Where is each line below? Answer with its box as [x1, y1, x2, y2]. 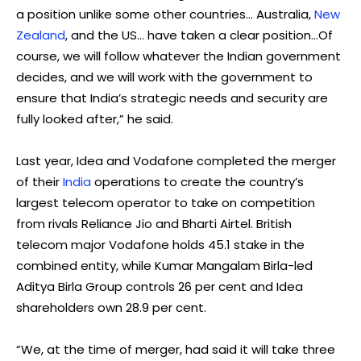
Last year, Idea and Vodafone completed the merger [16, 151, 336, 169]
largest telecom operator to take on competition [16, 193, 315, 211]
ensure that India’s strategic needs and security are [16, 89, 328, 106]
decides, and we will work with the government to [16, 68, 313, 85]
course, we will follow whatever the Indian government [16, 47, 341, 64]
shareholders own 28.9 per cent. [16, 298, 206, 316]
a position [16, 5, 79, 23]
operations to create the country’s [94, 172, 304, 190]
